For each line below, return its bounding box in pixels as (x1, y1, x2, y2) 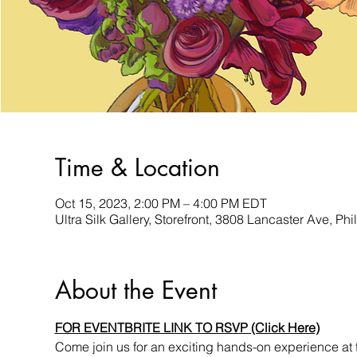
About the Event (54, 274, 217, 306)
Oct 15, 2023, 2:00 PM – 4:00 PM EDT (54, 195, 267, 211)
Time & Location (54, 151, 220, 183)
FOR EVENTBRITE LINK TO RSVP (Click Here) (54, 320, 320, 335)
